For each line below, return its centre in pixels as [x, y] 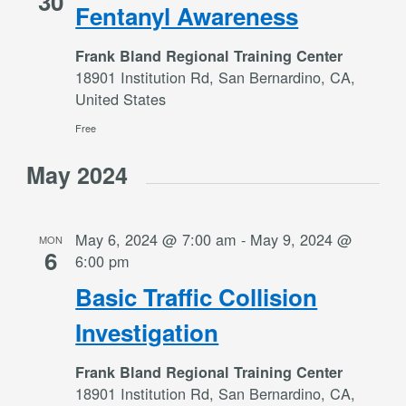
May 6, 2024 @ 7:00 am [156, 239]
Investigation [147, 332]
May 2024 [77, 174]
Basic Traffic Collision [197, 296]
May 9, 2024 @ [302, 239]
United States [121, 98]
